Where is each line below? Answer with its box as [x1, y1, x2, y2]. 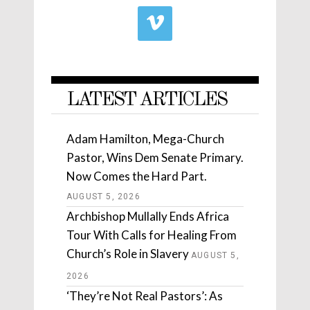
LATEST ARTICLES [66, 91, 226, 111]
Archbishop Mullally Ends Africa [66, 209, 229, 224]
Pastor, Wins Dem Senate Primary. [66, 150, 244, 165]
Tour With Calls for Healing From [66, 228, 237, 243]
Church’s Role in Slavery [66, 246, 189, 262]
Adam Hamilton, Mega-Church [66, 131, 224, 147]
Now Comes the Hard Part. [66, 169, 207, 184]
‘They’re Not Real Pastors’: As [66, 289, 223, 304]
